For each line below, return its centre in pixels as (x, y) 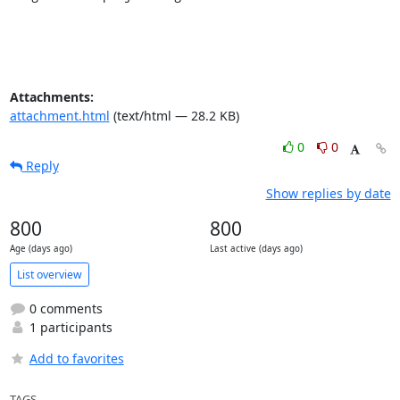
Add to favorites (76, 358)
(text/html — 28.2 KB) (174, 116)
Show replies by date (328, 193)
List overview (49, 274)
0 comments (64, 308)
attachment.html (59, 116)
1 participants (69, 327)
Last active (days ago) (256, 249)
